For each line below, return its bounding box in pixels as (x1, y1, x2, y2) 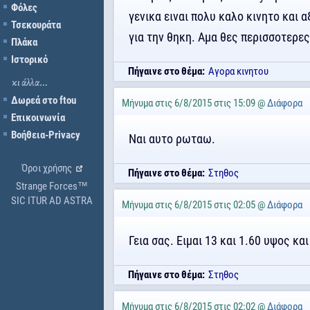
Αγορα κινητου (208, 65, 268, 77)
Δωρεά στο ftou (11, 94, 76, 107)
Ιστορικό (11, 53, 48, 66)
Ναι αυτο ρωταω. (129, 131, 215, 146)
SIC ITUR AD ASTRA (11, 194, 93, 207)
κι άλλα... (12, 77, 48, 88)
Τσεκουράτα (11, 19, 61, 31)
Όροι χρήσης (21, 162, 73, 174)
